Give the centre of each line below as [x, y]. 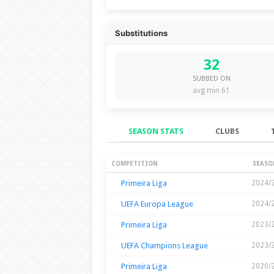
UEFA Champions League [164, 245]
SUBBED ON [211, 78]
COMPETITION [134, 163]
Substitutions [141, 33]
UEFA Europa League [157, 204]
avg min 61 [211, 90]
